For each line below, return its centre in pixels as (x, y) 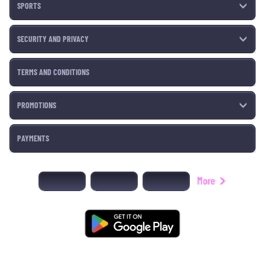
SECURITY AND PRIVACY (53, 39)
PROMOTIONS (37, 105)
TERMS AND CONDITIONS (53, 72)
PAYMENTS (33, 138)
